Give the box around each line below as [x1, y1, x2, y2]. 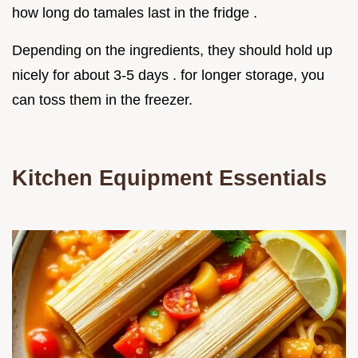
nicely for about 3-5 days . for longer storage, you [12, 67, 324, 84]
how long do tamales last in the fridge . [12, 5, 257, 22]
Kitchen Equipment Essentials [12, 165, 327, 191]
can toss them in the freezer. [12, 92, 193, 109]
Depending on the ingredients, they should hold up [12, 42, 332, 59]
